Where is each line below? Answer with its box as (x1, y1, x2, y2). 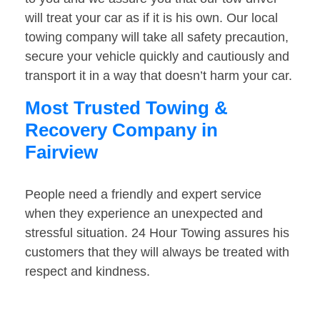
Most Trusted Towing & (25, 97, 228, 119)
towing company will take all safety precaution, (25, 30, 289, 45)
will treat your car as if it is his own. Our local (25, 11, 278, 26)
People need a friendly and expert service (25, 187, 261, 202)
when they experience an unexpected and (25, 206, 263, 221)
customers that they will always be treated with (25, 245, 289, 260)
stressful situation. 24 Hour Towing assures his (25, 226, 289, 241)
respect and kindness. (25, 264, 150, 279)
